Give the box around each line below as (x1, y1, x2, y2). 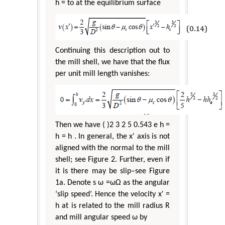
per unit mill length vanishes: (55, 70, 150, 78)
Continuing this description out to (55, 47, 170, 55)
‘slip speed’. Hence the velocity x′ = (55, 190, 170, 199)
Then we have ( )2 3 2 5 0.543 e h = (55, 121, 170, 130)
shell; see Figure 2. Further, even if (55, 156, 170, 164)
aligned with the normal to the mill (55, 144, 170, 153)
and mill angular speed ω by (55, 213, 147, 222)
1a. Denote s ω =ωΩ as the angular (55, 179, 170, 187)
